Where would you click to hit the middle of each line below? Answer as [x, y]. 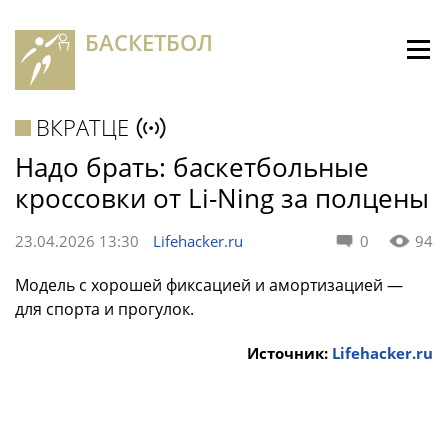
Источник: [289, 353]
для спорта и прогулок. [104, 309]
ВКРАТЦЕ [83, 127]
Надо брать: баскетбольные [192, 167]
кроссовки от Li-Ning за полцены [222, 198]
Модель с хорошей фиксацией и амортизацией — [209, 285]
